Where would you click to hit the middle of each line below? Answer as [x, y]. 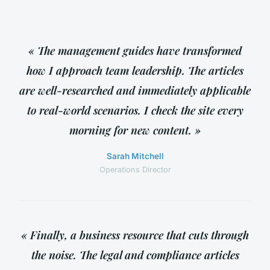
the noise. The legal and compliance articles [135, 254]
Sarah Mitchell [135, 156]
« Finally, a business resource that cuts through [135, 234]
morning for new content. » [135, 130]
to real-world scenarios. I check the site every [135, 110]
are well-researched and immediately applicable [135, 90]
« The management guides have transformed [135, 50]
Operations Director [135, 169]
